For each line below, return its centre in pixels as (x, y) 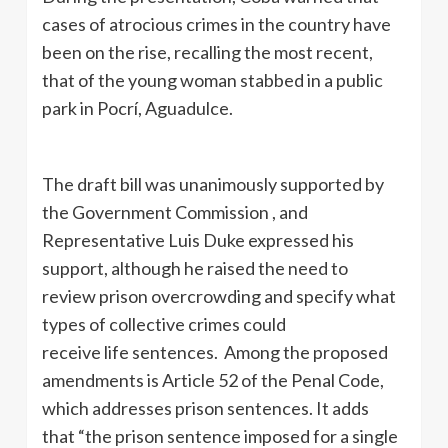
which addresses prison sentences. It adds (205, 408)
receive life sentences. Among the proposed (215, 352)
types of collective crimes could (164, 324)
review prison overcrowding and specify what (219, 296)
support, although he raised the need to (195, 268)
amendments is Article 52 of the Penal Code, (213, 380)
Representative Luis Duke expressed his (198, 240)
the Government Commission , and (175, 212)
